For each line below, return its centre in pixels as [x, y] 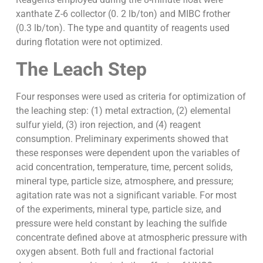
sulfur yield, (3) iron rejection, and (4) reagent [108, 124]
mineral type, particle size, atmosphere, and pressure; [124, 181]
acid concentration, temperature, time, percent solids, [124, 167]
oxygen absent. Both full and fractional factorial [114, 251]
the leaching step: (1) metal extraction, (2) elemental [123, 110]
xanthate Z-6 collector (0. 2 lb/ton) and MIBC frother [123, 14]
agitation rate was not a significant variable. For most [126, 195]
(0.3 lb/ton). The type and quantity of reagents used [122, 28]
